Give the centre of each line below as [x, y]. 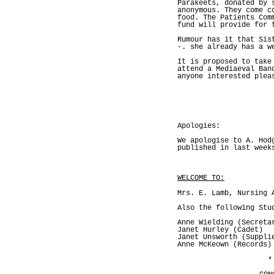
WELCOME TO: [201, 178]
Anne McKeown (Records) [224, 244]
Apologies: [199, 126]
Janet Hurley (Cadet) [220, 230]
